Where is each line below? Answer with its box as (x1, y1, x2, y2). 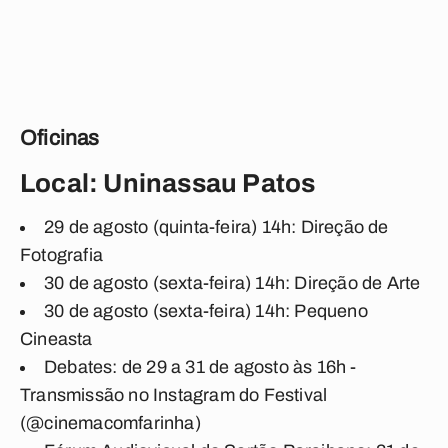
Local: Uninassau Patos (20, 169, 316, 197)
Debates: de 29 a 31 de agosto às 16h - (44, 357, 357, 377)
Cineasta (20, 329, 93, 349)
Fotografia (20, 245, 103, 265)
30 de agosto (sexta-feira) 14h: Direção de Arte (44, 273, 421, 293)
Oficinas (20, 127, 100, 149)
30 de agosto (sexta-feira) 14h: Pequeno (44, 301, 368, 321)
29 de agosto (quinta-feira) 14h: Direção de (44, 217, 389, 237)
